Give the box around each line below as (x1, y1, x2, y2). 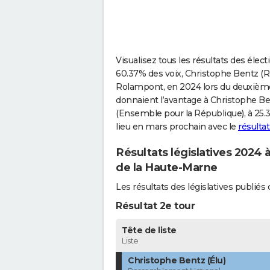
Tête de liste (122, 225, 177, 236)
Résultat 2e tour (116, 200, 195, 212)
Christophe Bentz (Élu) (128, 255, 225, 266)
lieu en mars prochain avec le (116, 121, 238, 132)
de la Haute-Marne (116, 160, 218, 174)
